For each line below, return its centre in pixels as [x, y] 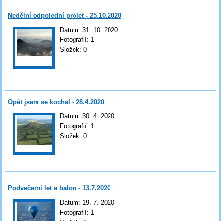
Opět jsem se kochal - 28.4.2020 [56, 102]
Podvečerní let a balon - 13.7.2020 [59, 188]
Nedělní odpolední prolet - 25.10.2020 [65, 15]
